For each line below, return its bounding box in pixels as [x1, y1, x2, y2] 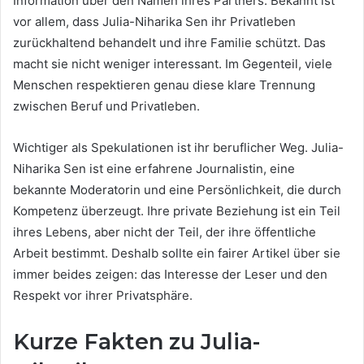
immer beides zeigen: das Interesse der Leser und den [13, 266, 327, 282]
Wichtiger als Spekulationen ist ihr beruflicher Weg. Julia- [13, 139, 344, 155]
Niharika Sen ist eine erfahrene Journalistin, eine [13, 160, 295, 176]
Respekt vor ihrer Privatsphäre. [13, 287, 193, 303]
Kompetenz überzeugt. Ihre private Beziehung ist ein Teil [13, 202, 340, 219]
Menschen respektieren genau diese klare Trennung [13, 76, 315, 93]
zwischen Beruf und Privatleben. [13, 97, 200, 114]
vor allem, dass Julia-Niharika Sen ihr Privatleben [13, 13, 296, 29]
